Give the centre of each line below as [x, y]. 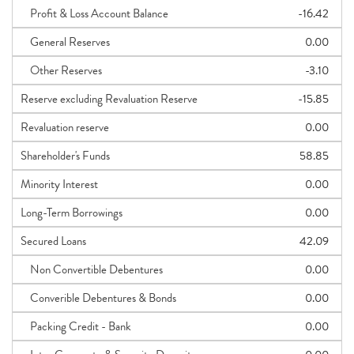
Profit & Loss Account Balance [94, 13]
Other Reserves [61, 70]
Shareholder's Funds [65, 156]
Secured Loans [53, 241]
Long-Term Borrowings [72, 213]
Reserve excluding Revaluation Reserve [109, 99]
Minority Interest [59, 184]
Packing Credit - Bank [76, 326]
